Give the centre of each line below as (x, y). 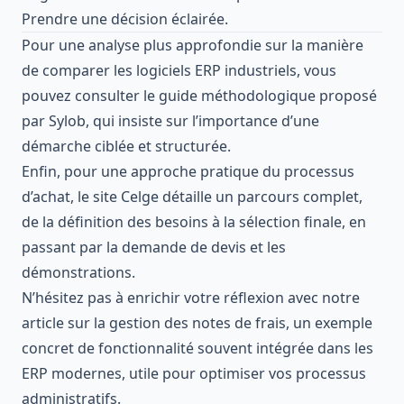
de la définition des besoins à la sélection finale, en (194, 221)
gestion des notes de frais (197, 322)
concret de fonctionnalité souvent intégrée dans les (197, 348)
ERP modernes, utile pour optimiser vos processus (194, 373)
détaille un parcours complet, (261, 196)
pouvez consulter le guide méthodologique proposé (199, 95)
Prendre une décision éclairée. (125, 18)
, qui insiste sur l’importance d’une (202, 120)
